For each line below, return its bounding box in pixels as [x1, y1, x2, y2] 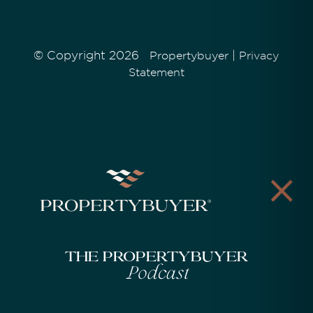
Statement [128, 66, 184, 80]
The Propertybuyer [65, 251, 248, 265]
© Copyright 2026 [34, 49, 150, 63]
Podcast [124, 263, 189, 286]
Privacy [239, 50, 279, 63]
